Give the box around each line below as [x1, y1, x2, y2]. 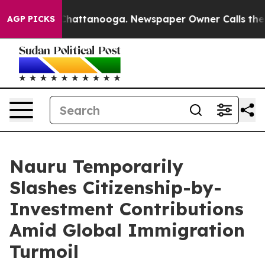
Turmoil [9, 240, 79, 263]
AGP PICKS [7, 14, 55, 24]
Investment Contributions [9, 198, 244, 220]
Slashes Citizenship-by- [9, 176, 222, 199]
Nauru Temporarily [9, 155, 183, 177]
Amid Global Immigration [9, 219, 245, 241]
